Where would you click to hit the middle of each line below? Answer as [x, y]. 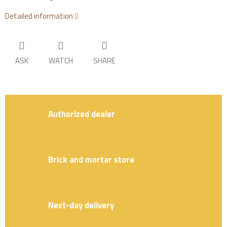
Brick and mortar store [91, 159]
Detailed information [39, 16]
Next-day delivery [81, 205]
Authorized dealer [82, 113]
